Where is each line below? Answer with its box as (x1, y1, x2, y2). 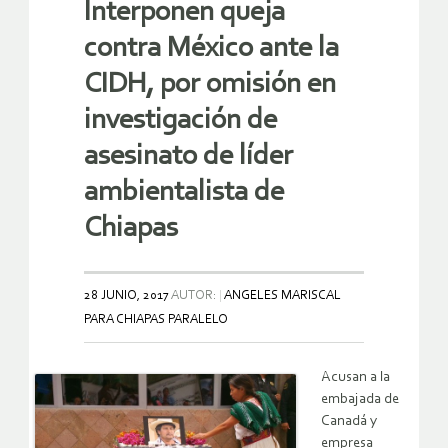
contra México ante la (84, 34, 339, 64)
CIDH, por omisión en (84, 70, 336, 100)
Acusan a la (321, 370, 390, 386)
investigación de (84, 106, 277, 136)
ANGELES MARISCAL (224, 289, 341, 303)
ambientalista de (84, 178, 284, 208)
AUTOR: (169, 289, 219, 303)
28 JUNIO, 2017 (84, 289, 169, 303)
